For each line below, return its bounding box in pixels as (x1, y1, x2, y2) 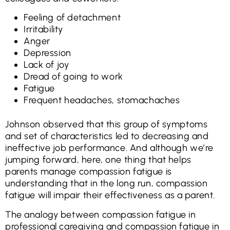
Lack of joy (24, 59, 69, 71)
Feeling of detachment (24, 12, 121, 24)
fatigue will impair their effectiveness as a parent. (5, 189, 215, 201)
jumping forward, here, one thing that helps (5, 154, 191, 166)
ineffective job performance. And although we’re (5, 142, 214, 154)
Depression (24, 47, 71, 59)
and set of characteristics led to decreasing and (5, 130, 209, 142)
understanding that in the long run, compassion (5, 178, 208, 189)
